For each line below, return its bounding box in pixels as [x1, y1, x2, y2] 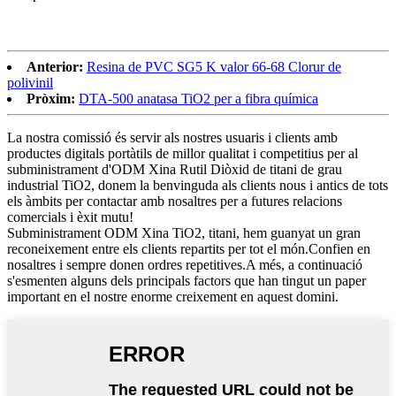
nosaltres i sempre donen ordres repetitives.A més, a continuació [7, 257, 362, 273]
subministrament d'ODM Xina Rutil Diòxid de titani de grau [7, 162, 342, 178]
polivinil [7, 75, 53, 91]
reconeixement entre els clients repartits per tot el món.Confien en [7, 241, 370, 257]
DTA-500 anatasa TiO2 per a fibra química [79, 91, 318, 107]
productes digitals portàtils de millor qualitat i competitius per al [7, 146, 358, 162]
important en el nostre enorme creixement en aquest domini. [7, 289, 339, 305]
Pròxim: [27, 91, 75, 107]
